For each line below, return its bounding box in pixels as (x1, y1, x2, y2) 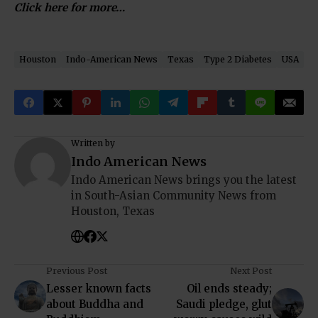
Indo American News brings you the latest (71, 173, 297, 187)
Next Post (230, 265, 272, 276)
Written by (71, 138, 115, 148)
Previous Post (46, 265, 107, 276)
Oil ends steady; (187, 282, 272, 295)
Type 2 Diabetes (204, 54, 272, 65)
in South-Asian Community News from (71, 189, 276, 202)
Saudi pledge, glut (176, 297, 272, 311)
